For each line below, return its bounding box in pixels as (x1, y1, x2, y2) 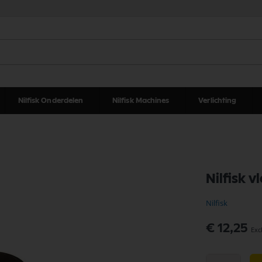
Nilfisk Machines (112, 97, 170, 104)
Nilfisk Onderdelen (18, 97, 84, 104)
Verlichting (198, 97, 237, 104)
